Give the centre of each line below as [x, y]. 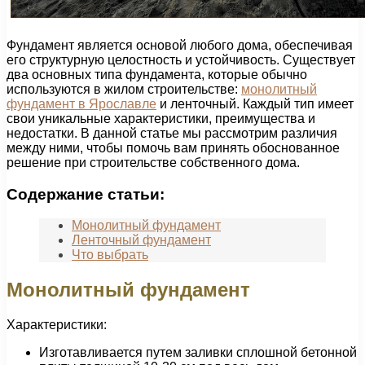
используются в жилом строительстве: [124, 89]
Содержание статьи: [86, 194]
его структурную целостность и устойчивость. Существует [181, 59]
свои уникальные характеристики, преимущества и [161, 118]
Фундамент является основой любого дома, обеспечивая [180, 45]
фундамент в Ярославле [81, 103]
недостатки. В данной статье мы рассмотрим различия [172, 133]
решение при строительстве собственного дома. [153, 162]
